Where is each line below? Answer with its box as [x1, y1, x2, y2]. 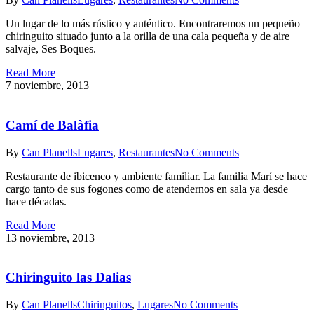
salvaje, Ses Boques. [6, 43, 96, 55]
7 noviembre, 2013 [6, 79, 89, 92]
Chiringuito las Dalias [6, 270, 131, 285]
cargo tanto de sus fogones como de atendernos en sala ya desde [6, 182, 288, 195]
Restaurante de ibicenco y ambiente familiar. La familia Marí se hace [6, 170, 307, 182]
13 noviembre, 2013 [6, 231, 95, 244]
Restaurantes [118, 146, 175, 158]
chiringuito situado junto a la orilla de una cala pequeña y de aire [6, 30, 289, 43]
